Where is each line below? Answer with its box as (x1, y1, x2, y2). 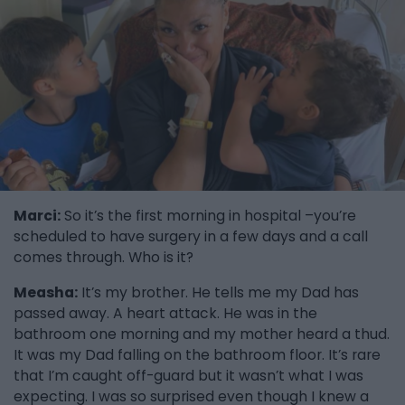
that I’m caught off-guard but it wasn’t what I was (14, 365, 363, 385)
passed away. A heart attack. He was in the (14, 303, 317, 323)
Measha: (14, 282, 78, 302)
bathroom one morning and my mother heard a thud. (14, 324, 390, 344)
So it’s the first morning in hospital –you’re (61, 205, 356, 225)
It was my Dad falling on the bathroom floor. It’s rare (14, 344, 381, 364)
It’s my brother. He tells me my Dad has (78, 282, 359, 302)
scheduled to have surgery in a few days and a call (14, 226, 368, 246)
